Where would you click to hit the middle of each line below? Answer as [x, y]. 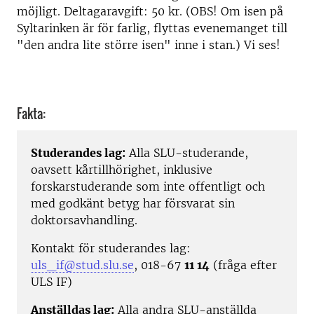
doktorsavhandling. [84, 220]
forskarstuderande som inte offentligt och [148, 187]
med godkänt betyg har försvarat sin [133, 204]
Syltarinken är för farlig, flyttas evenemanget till [152, 28]
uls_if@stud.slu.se [82, 265]
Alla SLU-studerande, [187, 153]
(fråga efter [243, 265]
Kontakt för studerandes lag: [111, 248]
